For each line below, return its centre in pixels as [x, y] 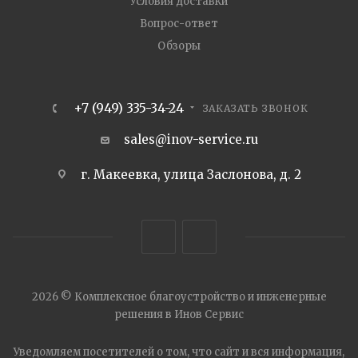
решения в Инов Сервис [179, 315]
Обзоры [179, 46]
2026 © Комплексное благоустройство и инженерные [179, 297]
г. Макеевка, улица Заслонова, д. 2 [191, 175]
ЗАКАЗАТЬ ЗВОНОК [255, 109]
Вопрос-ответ [179, 24]
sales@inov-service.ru [191, 140]
